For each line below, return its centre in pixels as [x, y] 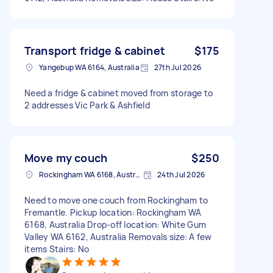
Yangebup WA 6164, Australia [89, 67]
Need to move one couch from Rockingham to [116, 200]
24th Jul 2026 [181, 174]
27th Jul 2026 [177, 67]
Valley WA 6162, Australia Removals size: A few [118, 236]
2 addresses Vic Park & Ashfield [87, 105]
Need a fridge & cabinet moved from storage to [119, 93]
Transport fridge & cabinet [95, 50]
